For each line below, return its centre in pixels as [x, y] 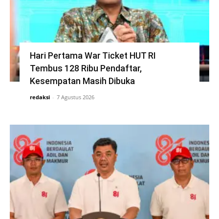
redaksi [40, 97]
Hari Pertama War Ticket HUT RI [93, 55]
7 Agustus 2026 [75, 97]
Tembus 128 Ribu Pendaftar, [86, 68]
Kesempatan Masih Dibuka [82, 81]
